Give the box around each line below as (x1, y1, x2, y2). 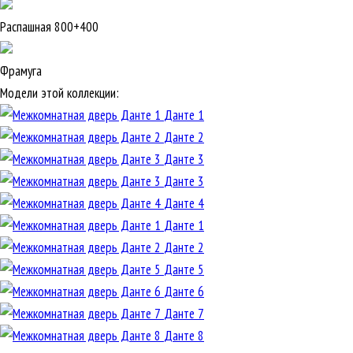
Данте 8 (164, 327, 204, 345)
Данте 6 (164, 283, 204, 301)
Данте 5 (164, 261, 204, 279)
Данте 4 (164, 195, 204, 213)
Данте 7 (164, 305, 204, 323)
